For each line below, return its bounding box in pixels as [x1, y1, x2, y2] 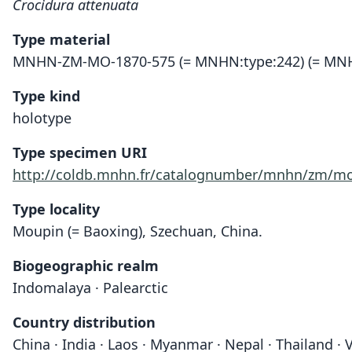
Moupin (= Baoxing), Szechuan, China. [13, 222, 262, 240]
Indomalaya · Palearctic [13, 278, 168, 297]
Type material [13, 30, 110, 49]
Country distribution [13, 313, 156, 332]
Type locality [13, 200, 100, 218]
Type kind [13, 86, 80, 105]
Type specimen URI [13, 143, 147, 162]
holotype [13, 108, 71, 127]
